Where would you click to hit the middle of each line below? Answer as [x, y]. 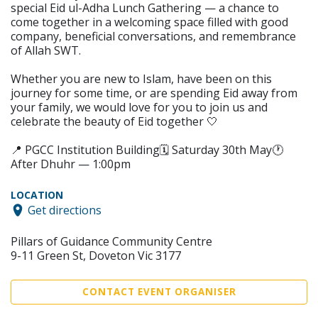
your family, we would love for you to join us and [139, 107]
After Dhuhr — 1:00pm [71, 164]
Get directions [65, 210]
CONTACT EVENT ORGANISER [159, 291]
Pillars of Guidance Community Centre [111, 241]
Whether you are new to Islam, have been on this [141, 79]
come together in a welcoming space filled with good [149, 22]
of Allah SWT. [46, 50]
